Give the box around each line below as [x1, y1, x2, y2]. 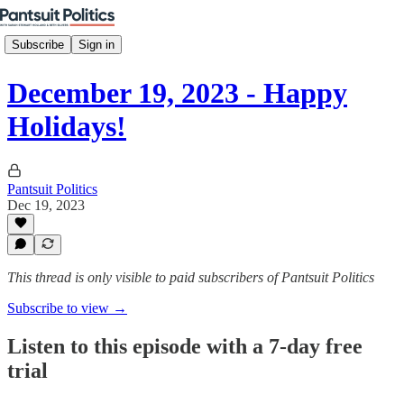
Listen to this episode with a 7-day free [7, 334, 363, 358]
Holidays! [7, 110, 126, 143]
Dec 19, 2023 [7, 197, 85, 213]
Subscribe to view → [7, 300, 127, 316]
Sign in [78, 37, 115, 51]
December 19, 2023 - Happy [7, 77, 347, 110]
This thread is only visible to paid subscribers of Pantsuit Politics [7, 270, 374, 285]
